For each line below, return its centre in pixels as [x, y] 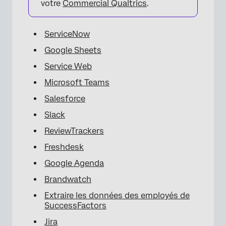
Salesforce [65, 99]
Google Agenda [74, 163]
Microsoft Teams [77, 82]
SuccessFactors [75, 206]
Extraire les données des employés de [117, 195]
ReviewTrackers [74, 131]
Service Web [68, 66]
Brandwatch [68, 179]
